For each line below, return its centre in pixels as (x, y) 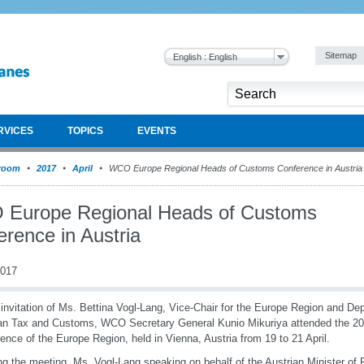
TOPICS (85, 131)
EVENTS (157, 131)
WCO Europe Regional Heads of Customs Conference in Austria (234, 168)
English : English (205, 57)
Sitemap (342, 55)
